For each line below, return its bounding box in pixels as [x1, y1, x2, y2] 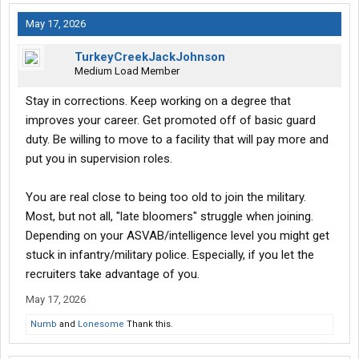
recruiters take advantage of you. [26, 267, 200, 282]
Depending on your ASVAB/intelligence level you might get [26, 228, 329, 244]
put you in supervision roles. [26, 151, 172, 167]
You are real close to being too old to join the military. [26, 190, 306, 205]
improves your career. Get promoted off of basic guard [26, 113, 316, 128]
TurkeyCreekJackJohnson [75, 50, 225, 65]
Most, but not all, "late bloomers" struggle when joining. [26, 209, 313, 224]
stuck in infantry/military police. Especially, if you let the [26, 248, 314, 263]
